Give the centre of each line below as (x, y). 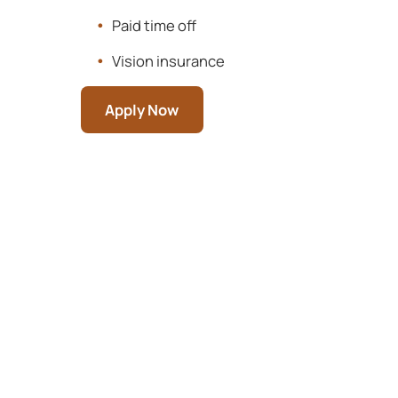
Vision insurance (169, 60)
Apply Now (142, 109)
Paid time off (155, 25)
